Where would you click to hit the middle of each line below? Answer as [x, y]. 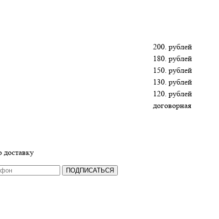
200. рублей [173, 46]
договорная [172, 105]
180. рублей [173, 58]
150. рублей [173, 70]
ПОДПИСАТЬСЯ [90, 170]
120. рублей [173, 93]
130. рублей [173, 82]
